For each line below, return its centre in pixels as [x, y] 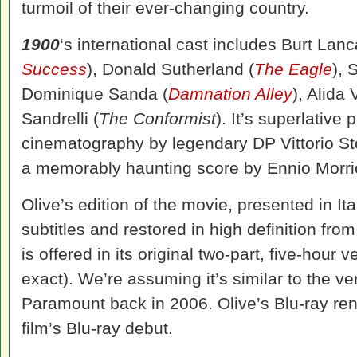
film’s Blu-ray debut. [97, 328]
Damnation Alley [230, 94]
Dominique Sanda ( [95, 94]
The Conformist [157, 118]
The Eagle [293, 69]
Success [54, 69]
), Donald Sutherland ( [171, 69]
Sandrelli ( [60, 118]
